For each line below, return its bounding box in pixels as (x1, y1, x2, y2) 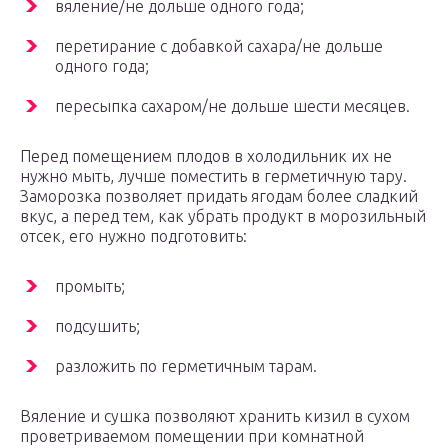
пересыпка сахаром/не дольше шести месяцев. (55, 96, 410, 115)
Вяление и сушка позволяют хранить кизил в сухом (20, 406, 410, 425)
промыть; (55, 276, 125, 295)
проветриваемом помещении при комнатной (20, 426, 364, 445)
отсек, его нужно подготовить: (20, 226, 247, 245)
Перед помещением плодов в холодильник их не (20, 146, 392, 165)
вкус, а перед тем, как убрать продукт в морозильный (20, 206, 426, 225)
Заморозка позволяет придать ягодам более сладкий (20, 186, 418, 205)
